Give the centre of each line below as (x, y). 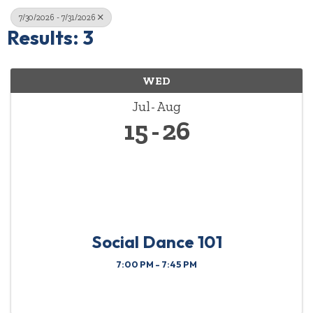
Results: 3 (50, 38)
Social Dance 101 (156, 242)
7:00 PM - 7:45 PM (156, 264)
